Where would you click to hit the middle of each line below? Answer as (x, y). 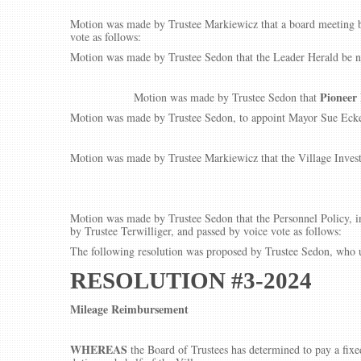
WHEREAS (100, 349)
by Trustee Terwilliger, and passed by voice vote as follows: (206, 231)
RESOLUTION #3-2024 (191, 280)
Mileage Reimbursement (129, 309)
